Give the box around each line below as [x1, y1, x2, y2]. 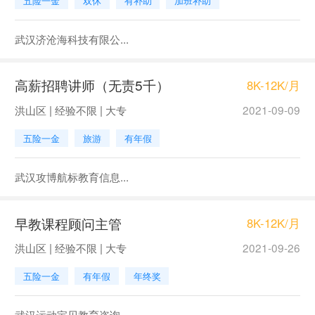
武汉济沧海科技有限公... [14, 30, 129, 46]
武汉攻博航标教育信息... [14, 168, 129, 184]
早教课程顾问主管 [14, 213, 122, 233]
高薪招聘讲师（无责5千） [14, 75, 169, 95]
